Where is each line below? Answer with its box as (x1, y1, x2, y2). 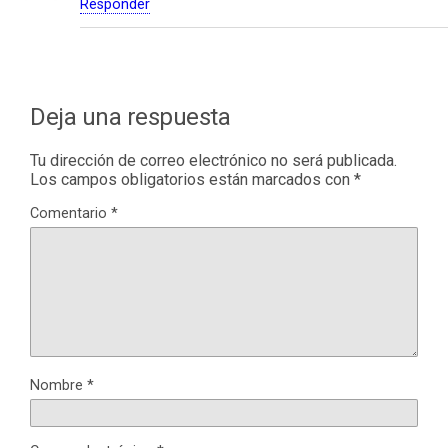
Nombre (30, 377, 87, 395)
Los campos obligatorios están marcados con (30, 170, 354, 190)
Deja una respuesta (30, 103, 231, 132)
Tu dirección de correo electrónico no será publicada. (30, 151, 397, 171)
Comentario (30, 205, 111, 223)
